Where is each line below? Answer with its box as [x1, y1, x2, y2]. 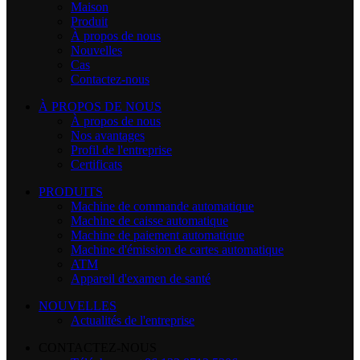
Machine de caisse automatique [71, 213, 228, 227]
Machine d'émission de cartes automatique [71, 242, 284, 256]
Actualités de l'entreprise [71, 313, 194, 327]
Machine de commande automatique [71, 198, 254, 213]
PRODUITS [39, 184, 103, 198]
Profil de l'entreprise [71, 142, 172, 157]
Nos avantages [71, 128, 145, 142]
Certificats [71, 157, 122, 171]
